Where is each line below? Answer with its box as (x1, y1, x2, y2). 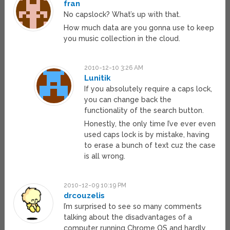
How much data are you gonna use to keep (64, 24, 215, 32)
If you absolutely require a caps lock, (84, 85, 212, 93)
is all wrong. (84, 152, 125, 161)
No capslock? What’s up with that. (64, 10, 181, 19)
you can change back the (84, 95, 171, 104)
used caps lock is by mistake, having (84, 130, 209, 139)
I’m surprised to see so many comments (64, 202, 202, 211)
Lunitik (84, 73, 111, 83)
